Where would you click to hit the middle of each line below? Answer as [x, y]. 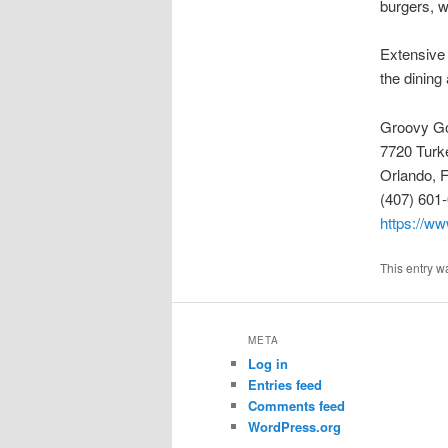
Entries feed [285, 384]
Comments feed [296, 405]
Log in [268, 363]
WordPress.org [294, 426]
